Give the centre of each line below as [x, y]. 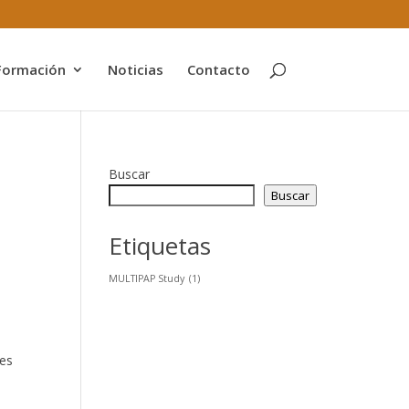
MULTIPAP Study [147, 278]
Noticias [135, 69]
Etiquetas [160, 246]
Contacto [218, 69]
